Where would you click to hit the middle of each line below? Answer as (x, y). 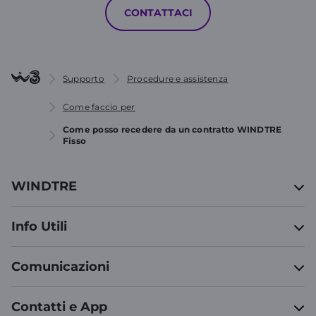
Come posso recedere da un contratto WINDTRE (172, 129)
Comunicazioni (60, 267)
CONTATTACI (158, 13)
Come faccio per (99, 107)
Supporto (84, 79)
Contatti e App (59, 307)
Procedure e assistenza (177, 79)
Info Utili (39, 226)
